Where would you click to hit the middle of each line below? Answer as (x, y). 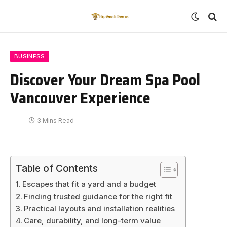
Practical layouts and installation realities (100, 209)
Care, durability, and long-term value (92, 221)
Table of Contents (57, 168)
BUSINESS (30, 56)
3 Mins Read (55, 120)
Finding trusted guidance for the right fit (98, 196)
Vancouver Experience (80, 98)
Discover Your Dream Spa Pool (105, 80)
